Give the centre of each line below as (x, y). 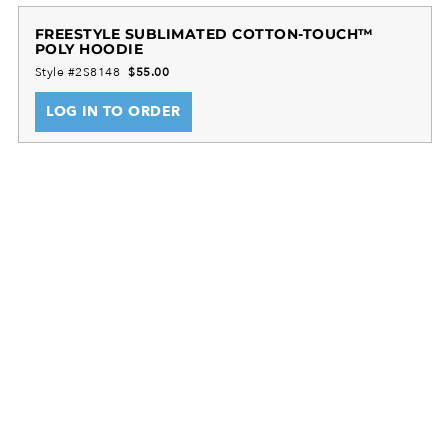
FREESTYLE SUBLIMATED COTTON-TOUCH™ (204, 33)
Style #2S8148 (77, 71)
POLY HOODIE (89, 48)
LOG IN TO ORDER (113, 112)
